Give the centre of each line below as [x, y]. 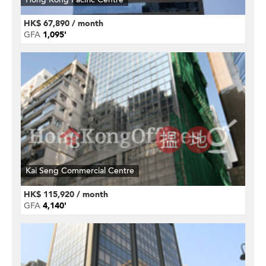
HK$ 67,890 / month [64, 23]
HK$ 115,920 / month [66, 194]
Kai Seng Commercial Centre [80, 171]
